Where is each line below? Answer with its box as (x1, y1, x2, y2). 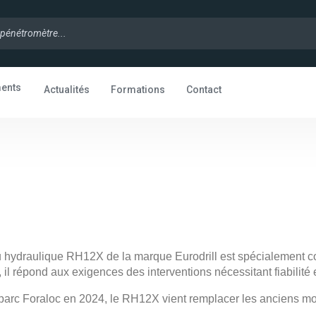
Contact (186, 84, 222, 96)
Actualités (44, 84, 90, 96)
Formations (111, 84, 166, 96)
